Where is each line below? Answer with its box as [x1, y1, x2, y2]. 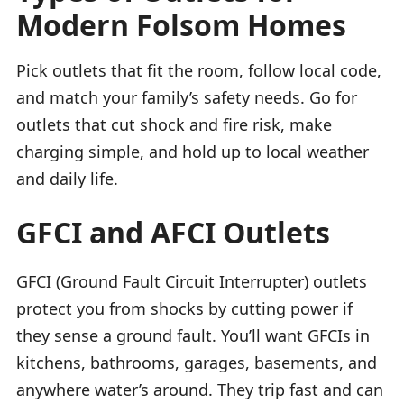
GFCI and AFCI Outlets [16, 212, 330, 252]
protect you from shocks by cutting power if [16, 297, 353, 319]
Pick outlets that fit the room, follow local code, [16, 59, 381, 81]
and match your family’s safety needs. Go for [16, 86, 357, 108]
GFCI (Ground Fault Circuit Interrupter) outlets [16, 270, 367, 292]
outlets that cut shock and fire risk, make [16, 113, 332, 135]
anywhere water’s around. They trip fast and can [16, 378, 383, 400]
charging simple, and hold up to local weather [16, 140, 369, 162]
